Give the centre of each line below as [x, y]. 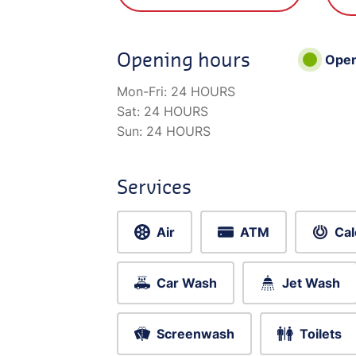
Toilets [321, 334]
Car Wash [187, 283]
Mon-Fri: [144, 91]
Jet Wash [311, 283]
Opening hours [184, 59]
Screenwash [195, 334]
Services [154, 186]
